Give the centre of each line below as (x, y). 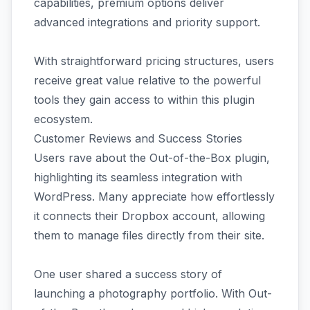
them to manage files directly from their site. (149, 235)
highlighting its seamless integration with (138, 177)
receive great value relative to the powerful (147, 80)
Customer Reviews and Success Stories (138, 138)
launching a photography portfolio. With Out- (153, 293)
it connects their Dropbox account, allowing (149, 216)
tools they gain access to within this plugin (144, 100)
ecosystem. (63, 119)
